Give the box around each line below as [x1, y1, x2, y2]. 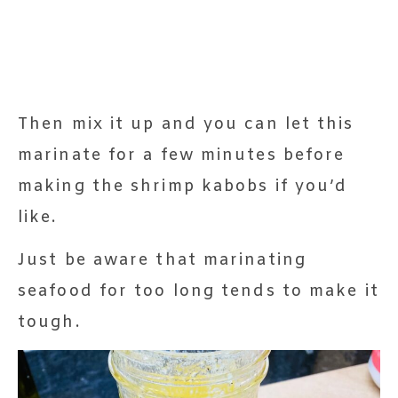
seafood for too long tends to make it [18, 280, 379, 302]
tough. [18, 311, 81, 333]
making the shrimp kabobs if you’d [18, 175, 348, 197]
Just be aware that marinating [18, 249, 306, 271]
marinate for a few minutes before [18, 144, 346, 166]
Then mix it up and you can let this [18, 113, 354, 135]
